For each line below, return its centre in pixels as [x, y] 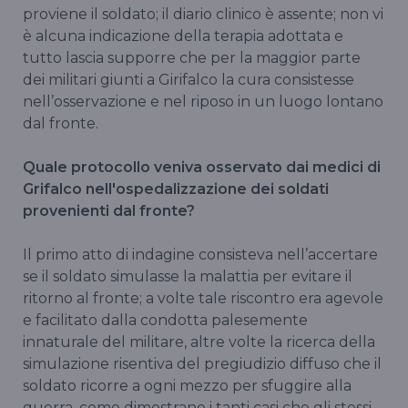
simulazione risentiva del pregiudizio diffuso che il [202, 364]
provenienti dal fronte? [109, 211]
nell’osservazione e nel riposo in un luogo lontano [203, 102]
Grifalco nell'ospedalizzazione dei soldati [176, 189]
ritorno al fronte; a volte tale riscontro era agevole [203, 299]
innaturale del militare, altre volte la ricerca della [199, 342]
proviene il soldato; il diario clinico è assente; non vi [203, 15]
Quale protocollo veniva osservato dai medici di [202, 168]
